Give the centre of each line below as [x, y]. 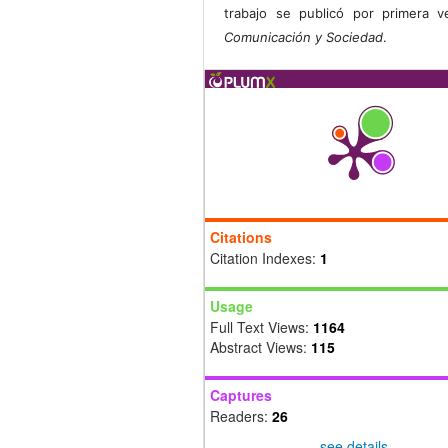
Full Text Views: [261, 327]
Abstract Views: [260, 347]
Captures [241, 395]
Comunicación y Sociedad [304, 37]
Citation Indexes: [265, 258]
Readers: [241, 416]
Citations [241, 237]
